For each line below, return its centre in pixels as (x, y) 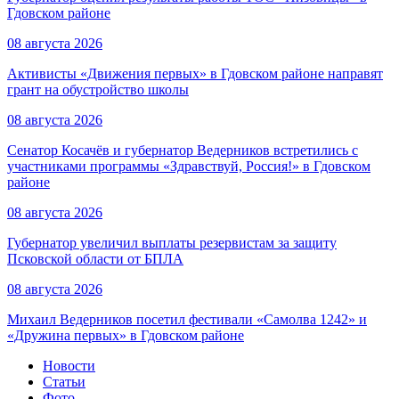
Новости (69, 366)
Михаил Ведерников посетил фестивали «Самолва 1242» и (187, 320)
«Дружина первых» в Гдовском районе (126, 336)
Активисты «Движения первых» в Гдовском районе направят (195, 74)
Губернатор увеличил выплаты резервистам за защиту (172, 243)
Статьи (64, 382)
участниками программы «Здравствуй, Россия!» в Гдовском (189, 167)
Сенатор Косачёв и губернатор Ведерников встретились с (183, 151)
